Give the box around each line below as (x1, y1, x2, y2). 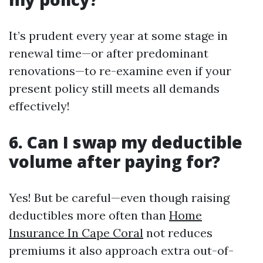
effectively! (9, 99, 70, 113)
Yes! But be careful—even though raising (9, 190, 230, 205)
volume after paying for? (9, 150, 220, 173)
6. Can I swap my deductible (9, 131, 242, 153)
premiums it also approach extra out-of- (9, 243, 234, 258)
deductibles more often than (9, 208, 169, 222)
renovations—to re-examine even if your (9, 63, 231, 78)
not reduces (143, 225, 213, 240)
